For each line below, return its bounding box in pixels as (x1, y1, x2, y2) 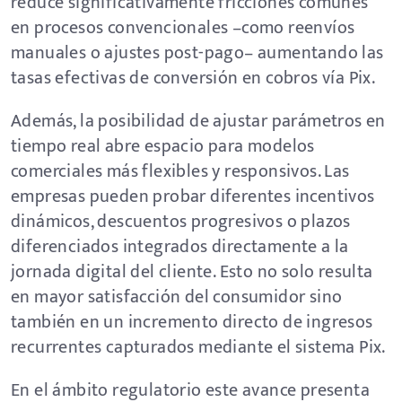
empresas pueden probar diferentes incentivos (11, 181, 375, 212)
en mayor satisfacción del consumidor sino (11, 282, 343, 312)
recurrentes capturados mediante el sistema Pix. (11, 332, 386, 363)
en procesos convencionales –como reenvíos (11, 13, 355, 43)
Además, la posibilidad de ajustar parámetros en (11, 106, 386, 136)
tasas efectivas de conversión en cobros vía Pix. (11, 63, 376, 93)
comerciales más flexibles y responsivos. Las (11, 156, 350, 187)
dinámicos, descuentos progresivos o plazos (11, 206, 351, 237)
